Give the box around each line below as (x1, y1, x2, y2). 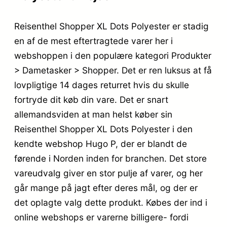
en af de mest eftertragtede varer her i (14, 35, 173, 47)
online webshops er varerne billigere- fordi (14, 212, 188, 223)
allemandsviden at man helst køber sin (14, 109, 172, 120)
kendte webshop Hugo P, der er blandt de (14, 138, 187, 149)
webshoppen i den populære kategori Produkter (14, 50, 211, 61)
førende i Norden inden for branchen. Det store (14, 153, 207, 164)
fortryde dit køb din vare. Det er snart (14, 94, 168, 105)
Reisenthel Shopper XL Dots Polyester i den (14, 124, 193, 135)
